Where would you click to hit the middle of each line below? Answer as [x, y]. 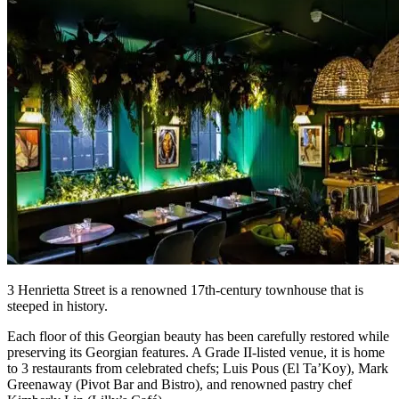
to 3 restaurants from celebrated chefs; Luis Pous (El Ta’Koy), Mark [198, 369]
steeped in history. [57, 306]
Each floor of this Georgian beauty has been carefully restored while [198, 337]
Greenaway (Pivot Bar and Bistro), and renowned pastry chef [179, 385]
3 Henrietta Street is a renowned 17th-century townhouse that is [185, 290]
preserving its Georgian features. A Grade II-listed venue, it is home [196, 353]
